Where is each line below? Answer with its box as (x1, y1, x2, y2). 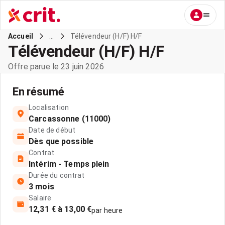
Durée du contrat (29, 171, 85, 179)
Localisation (29, 103, 69, 111)
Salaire (29, 194, 52, 202)
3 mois (29, 182, 54, 191)
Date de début (29, 126, 76, 134)
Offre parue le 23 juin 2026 (8, 62, 104, 71)
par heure (91, 206, 123, 214)
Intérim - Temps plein (29, 159, 109, 169)
